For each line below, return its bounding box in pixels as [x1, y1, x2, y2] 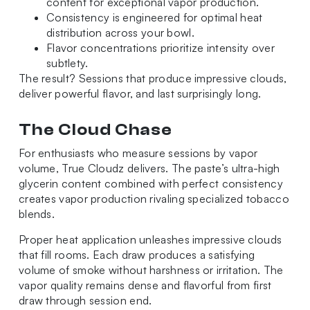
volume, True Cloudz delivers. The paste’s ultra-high [18, 161, 280, 176]
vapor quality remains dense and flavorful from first [18, 278, 272, 293]
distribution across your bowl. [46, 26, 194, 40]
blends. [18, 207, 55, 221]
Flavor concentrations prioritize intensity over [46, 41, 275, 55]
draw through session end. [18, 293, 152, 308]
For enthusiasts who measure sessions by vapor [18, 146, 258, 161]
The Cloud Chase [18, 120, 173, 140]
